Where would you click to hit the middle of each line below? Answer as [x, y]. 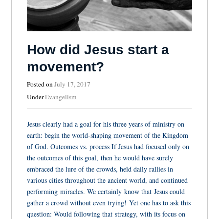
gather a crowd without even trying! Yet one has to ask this [109, 203]
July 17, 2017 [73, 84]
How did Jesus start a [98, 50]
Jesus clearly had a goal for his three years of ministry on [106, 124]
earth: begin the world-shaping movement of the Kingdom [108, 135]
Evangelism [61, 97]
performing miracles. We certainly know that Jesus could [106, 192]
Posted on [41, 84]
